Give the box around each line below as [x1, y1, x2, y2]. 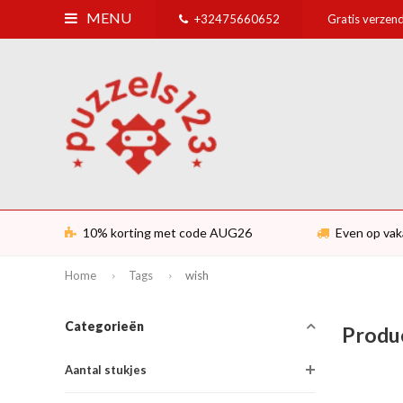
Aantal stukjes [65, 362, 147, 377]
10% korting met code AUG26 [83, 225, 252, 240]
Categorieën [65, 318, 144, 334]
